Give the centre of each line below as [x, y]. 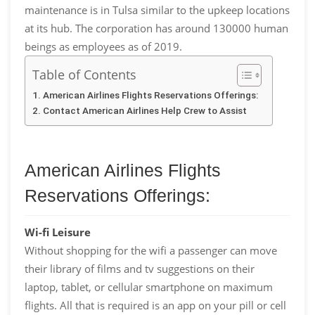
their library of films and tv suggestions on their [140, 269]
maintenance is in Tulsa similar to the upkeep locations [157, 10]
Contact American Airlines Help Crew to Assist [144, 111]
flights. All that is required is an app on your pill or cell [155, 306]
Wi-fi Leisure [58, 232]
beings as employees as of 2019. [103, 47]
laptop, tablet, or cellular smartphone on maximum [149, 287]
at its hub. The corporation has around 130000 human [156, 28]
